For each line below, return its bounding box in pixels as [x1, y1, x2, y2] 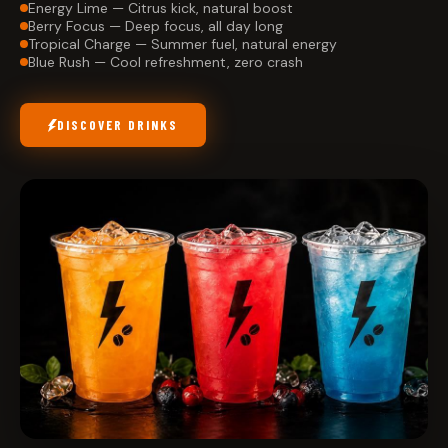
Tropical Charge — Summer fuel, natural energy [28, 35, 337, 54]
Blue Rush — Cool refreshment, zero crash [28, 53, 303, 72]
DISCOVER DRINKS [57, 117, 178, 134]
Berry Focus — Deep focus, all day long [28, 17, 283, 36]
